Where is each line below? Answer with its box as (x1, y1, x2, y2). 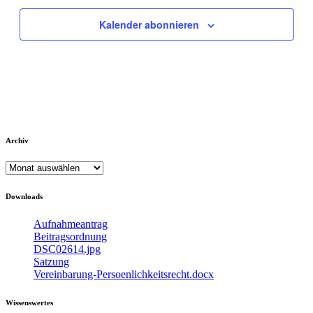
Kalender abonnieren (99, 17, 199, 31)
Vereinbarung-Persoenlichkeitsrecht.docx (34, 268, 214, 281)
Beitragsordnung (34, 231, 107, 243)
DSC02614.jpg (34, 243, 101, 256)
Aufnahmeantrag (34, 218, 108, 231)
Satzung (34, 256, 69, 268)
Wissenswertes (6, 298, 53, 307)
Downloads (6, 192, 43, 201)
